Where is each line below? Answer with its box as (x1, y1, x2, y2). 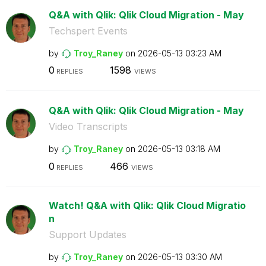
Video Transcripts (48, 121, 128, 132)
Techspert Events (48, 24, 128, 37)
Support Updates (48, 228, 126, 240)
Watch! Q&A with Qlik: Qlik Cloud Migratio (48, 199, 246, 211)
